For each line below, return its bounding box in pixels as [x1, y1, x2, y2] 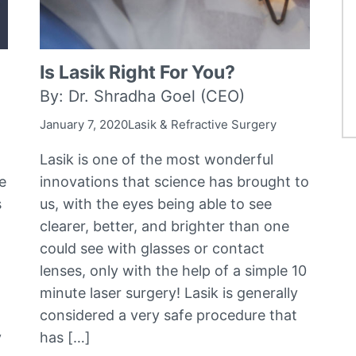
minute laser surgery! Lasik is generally [40, 284, 299, 301]
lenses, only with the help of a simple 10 [40, 261, 308, 279]
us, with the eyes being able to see [40, 195, 273, 212]
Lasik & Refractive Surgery [128, 116, 277, 132]
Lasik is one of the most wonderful [40, 150, 274, 168]
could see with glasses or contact [40, 239, 265, 257]
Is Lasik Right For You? [40, 60, 236, 83]
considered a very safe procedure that [40, 306, 298, 323]
